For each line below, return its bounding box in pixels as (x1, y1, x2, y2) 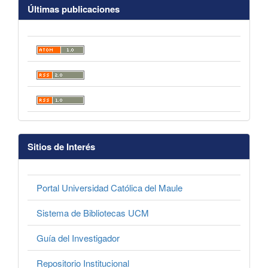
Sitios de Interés (28, 139, 95, 153)
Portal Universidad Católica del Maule (36, 181, 182, 194)
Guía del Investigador (36, 232, 120, 245)
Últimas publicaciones (28, 2, 120, 16)
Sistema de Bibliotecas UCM (36, 206, 149, 220)
